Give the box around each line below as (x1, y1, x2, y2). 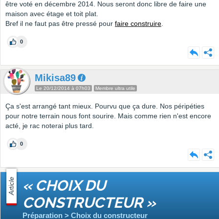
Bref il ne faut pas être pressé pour (5, 20, 115, 28)
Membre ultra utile (95, 86, 135, 91)
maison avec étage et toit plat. (5, 10, 98, 18)
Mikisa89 (35, 72, 76, 84)
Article (8, 177, 15, 196)
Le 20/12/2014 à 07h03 (36, 86, 90, 91)
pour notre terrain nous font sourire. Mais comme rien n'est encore (5, 112, 211, 120)
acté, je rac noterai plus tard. (5, 122, 94, 130)
